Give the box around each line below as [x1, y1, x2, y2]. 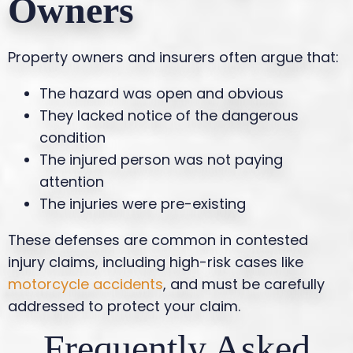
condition [39, 127, 106, 147]
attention [39, 171, 104, 191]
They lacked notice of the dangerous [39, 105, 299, 125]
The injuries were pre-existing [39, 193, 246, 214]
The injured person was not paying [39, 149, 283, 169]
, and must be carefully [163, 273, 325, 294]
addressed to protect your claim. [8, 295, 240, 316]
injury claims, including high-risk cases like [8, 251, 303, 272]
